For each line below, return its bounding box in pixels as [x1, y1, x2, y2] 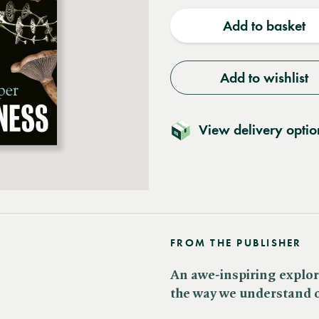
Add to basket [222, 17, 305, 34]
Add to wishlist [219, 69, 308, 86]
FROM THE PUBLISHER [170, 236, 302, 249]
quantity [187, 3, 237, 21]
